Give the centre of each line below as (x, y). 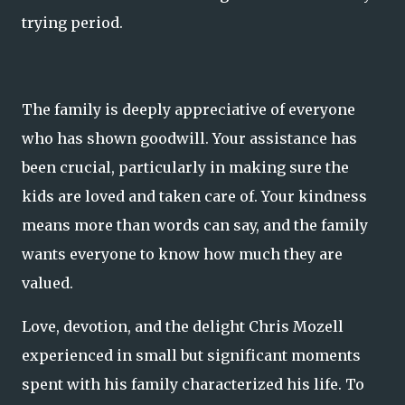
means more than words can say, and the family (195, 225)
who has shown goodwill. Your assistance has (189, 138)
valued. (47, 283)
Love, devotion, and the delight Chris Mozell (183, 326)
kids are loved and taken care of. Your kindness (194, 196)
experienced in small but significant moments (191, 355)
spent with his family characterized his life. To (193, 384)
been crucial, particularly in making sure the (185, 167)
